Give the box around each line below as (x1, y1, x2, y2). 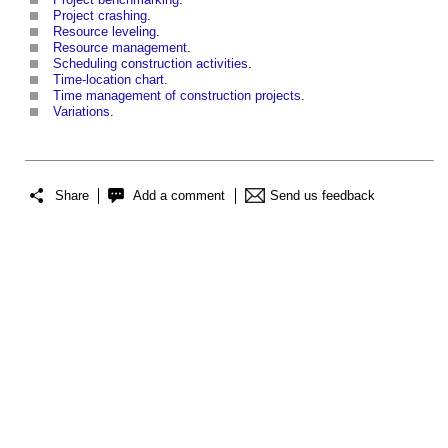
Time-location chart (53, 72, 164, 88)
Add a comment (133, 187, 225, 203)
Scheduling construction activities (53, 56, 248, 72)
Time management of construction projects (53, 88, 301, 104)
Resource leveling (53, 24, 156, 40)
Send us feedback (270, 187, 375, 203)
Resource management (53, 40, 187, 56)
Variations (53, 104, 110, 120)
